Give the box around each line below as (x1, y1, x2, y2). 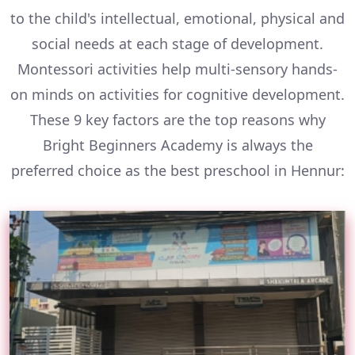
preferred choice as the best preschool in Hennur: (10, 161, 345, 180)
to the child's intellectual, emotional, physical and (10, 9, 345, 28)
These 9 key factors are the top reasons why (29, 110, 326, 129)
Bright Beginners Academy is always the (42, 136, 313, 155)
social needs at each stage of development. (32, 34, 323, 53)
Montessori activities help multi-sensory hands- (17, 59, 338, 78)
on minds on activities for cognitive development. (10, 85, 345, 104)
